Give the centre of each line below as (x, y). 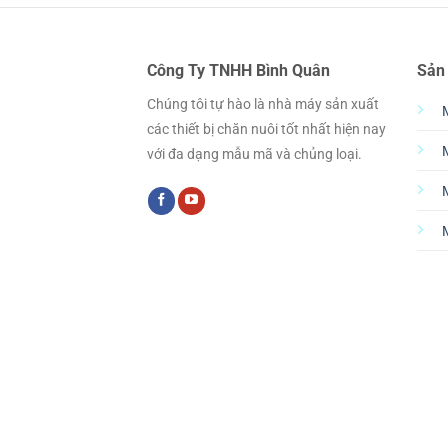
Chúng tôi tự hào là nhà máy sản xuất (263, 105)
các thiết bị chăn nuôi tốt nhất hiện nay (266, 130)
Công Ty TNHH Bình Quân (238, 71)
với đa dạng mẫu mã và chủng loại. (254, 155)
